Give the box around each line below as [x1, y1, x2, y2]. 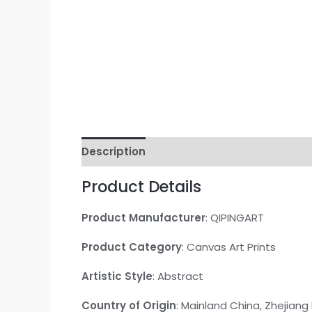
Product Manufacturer [81, 210, 205, 225]
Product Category [81, 239, 182, 254]
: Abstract [153, 268, 203, 283]
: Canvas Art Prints [182, 239, 276, 254]
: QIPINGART [205, 210, 264, 225]
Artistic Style [81, 268, 153, 283]
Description [81, 144, 146, 159]
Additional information [159, 144, 285, 159]
